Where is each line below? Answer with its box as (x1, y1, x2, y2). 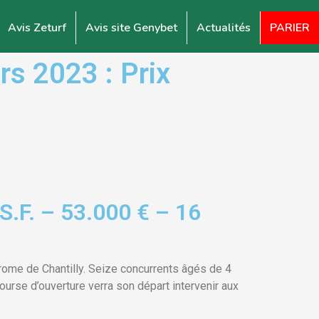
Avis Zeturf (8, 20, 66, 36)
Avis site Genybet (85, 20, 177, 36)
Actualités (197, 20, 251, 36)
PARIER (270, 20, 310, 36)
